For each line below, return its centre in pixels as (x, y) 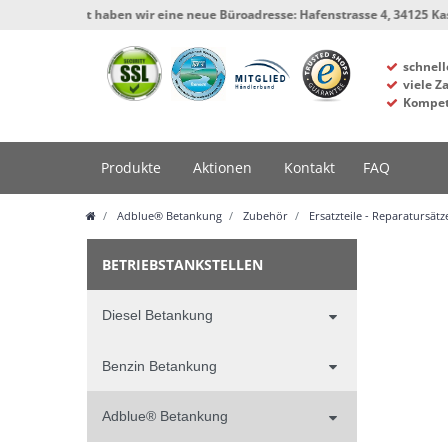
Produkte (131, 168)
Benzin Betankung (159, 365)
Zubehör (264, 216)
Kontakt (309, 168)
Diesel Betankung (157, 315)
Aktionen (222, 168)
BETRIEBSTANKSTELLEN (182, 265)
